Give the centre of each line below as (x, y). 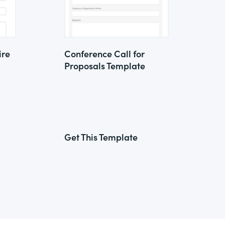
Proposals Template (105, 66)
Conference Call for (104, 53)
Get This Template (101, 137)
